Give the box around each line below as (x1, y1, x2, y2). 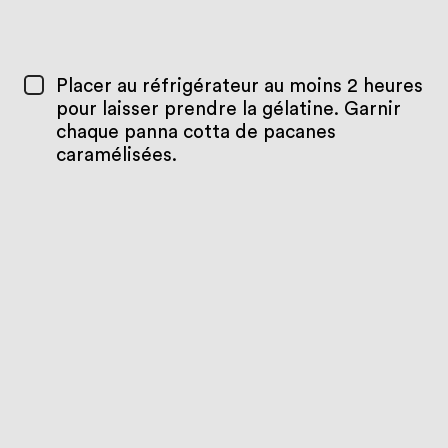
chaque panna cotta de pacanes (55, 123, 336, 142)
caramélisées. (55, 146, 177, 165)
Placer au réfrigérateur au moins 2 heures (55, 77, 423, 96)
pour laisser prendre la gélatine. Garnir (55, 100, 401, 119)
